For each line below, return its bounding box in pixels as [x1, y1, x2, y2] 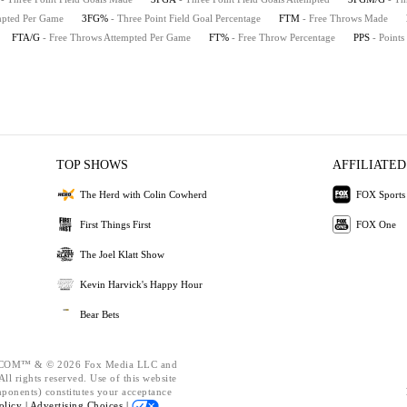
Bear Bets [80, 308, 120, 320]
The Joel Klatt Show [80, 248, 165, 260]
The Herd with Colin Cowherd [80, 188, 208, 200]
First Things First [80, 218, 152, 230]
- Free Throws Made [303, 13, 388, 24]
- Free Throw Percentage [232, 32, 335, 43]
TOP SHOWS [56, 158, 129, 172]
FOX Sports [355, 188, 405, 200]
